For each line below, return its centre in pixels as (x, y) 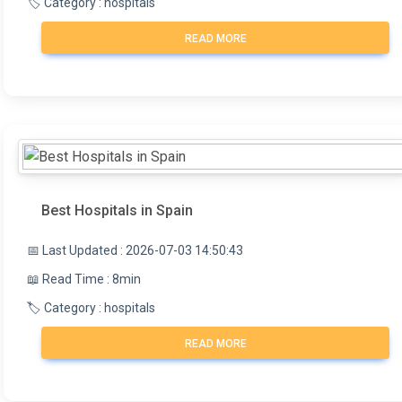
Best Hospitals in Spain (117, 211)
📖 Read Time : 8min (84, 280)
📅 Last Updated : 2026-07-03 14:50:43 (135, 251)
